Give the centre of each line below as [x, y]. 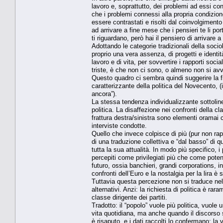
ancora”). [104, 94]
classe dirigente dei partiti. [129, 197]
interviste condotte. [119, 125]
